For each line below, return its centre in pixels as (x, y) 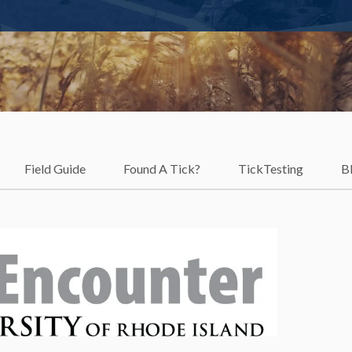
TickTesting (271, 169)
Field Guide (55, 169)
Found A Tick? (162, 169)
